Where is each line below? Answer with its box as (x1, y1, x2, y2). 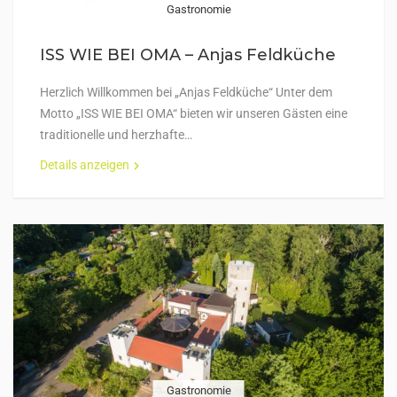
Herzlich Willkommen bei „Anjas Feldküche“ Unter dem (40, 85, 332, 99)
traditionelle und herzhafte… (40, 128, 192, 142)
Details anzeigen (40, 158, 129, 172)
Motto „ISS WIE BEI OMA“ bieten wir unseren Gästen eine (40, 106, 347, 121)
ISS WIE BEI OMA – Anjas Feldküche (40, 45, 336, 65)
